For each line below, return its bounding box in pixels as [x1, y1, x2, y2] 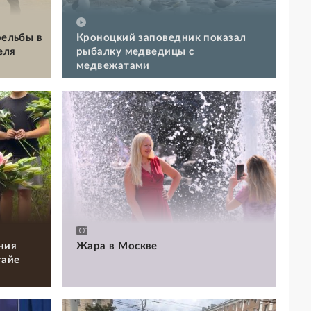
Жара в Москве [76, 241, 158, 252]
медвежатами [76, 60, 150, 72]
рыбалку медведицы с [76, 47, 194, 58]
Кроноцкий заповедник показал [76, 33, 246, 44]
